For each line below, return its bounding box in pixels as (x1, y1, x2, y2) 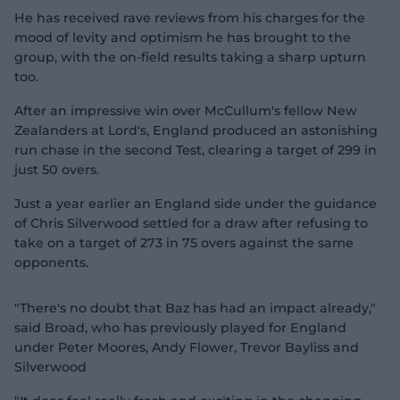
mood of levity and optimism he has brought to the (14, 29, 351, 46)
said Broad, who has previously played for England (14, 320, 346, 336)
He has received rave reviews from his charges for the (14, 10, 365, 26)
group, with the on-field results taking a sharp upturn (14, 49, 366, 65)
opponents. (14, 254, 88, 271)
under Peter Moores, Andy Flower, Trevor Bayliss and (14, 339, 359, 355)
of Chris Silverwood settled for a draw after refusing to (14, 215, 368, 231)
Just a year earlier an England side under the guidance (14, 196, 377, 212)
